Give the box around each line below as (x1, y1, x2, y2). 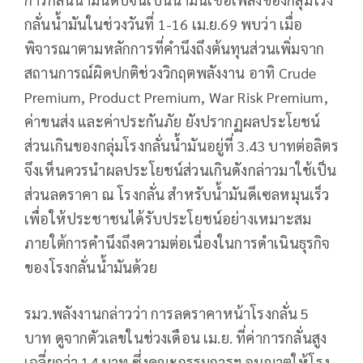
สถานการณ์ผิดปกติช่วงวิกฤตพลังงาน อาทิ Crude (24, 63, 317, 83)
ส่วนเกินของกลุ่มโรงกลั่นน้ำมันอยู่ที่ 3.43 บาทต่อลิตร (24, 136, 339, 156)
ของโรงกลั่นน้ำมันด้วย (24, 258, 157, 277)
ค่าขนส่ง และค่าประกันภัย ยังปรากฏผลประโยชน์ (24, 112, 321, 131)
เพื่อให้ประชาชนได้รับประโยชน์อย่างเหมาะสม (24, 209, 312, 228)
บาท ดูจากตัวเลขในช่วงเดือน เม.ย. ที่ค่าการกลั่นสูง (24, 328, 327, 348)
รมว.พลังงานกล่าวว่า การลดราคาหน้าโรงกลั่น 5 (24, 304, 310, 323)
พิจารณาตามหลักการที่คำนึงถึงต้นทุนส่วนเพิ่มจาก (24, 39, 325, 58)
